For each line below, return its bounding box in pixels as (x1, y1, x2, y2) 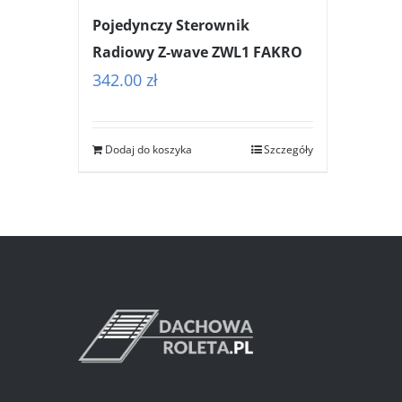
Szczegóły (263, 141, 313, 157)
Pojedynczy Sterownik (92, 14, 249, 35)
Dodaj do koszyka (105, 141, 192, 157)
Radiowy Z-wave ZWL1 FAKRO (92, 41, 302, 62)
